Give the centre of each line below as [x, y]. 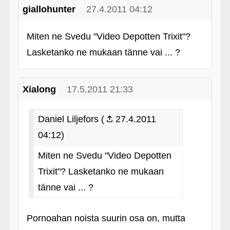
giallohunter [49, 9]
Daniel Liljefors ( [71, 119]
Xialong [39, 89]
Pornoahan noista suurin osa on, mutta [106, 218]
